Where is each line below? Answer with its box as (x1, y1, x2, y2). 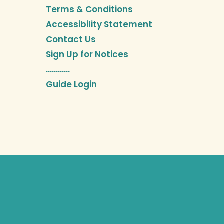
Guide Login (46, 78, 97, 91)
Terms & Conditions (46, 3, 133, 16)
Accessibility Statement (46, 18, 152, 31)
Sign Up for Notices (46, 48, 128, 61)
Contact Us (46, 33, 96, 46)
